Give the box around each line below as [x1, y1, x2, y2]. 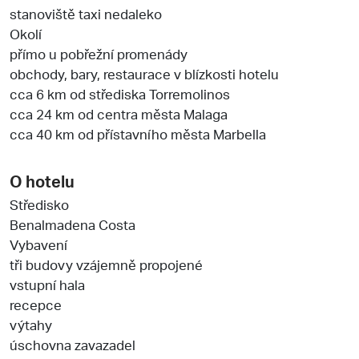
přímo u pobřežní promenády [10, 44, 188, 63]
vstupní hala [10, 275, 85, 293]
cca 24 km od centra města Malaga [10, 104, 228, 123]
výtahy [10, 315, 52, 333]
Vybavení [10, 235, 67, 253]
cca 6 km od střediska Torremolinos [10, 84, 230, 103]
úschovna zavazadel [10, 335, 135, 353]
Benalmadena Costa [10, 215, 135, 233]
